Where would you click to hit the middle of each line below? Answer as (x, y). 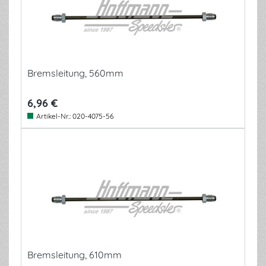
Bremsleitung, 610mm (75, 255)
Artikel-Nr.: (54, 116)
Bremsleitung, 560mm (75, 73)
